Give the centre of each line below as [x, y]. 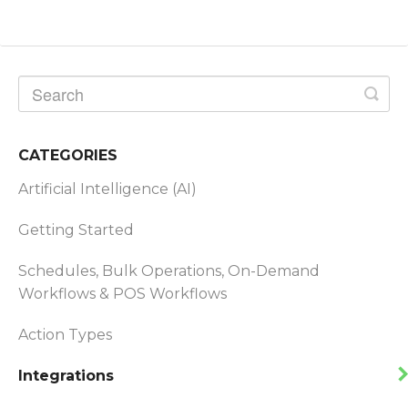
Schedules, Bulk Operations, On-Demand [169, 270]
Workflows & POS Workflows [122, 293]
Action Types [65, 334]
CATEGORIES [68, 155]
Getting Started [76, 229]
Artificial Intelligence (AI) [107, 189]
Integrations [68, 375]
